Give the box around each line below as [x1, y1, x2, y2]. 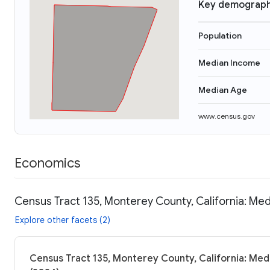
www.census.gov [198, 111, 255, 121]
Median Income [198, 57, 260, 68]
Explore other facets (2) [15, 214, 110, 225]
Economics [14, 154, 80, 171]
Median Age [198, 84, 247, 95]
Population [198, 30, 242, 41]
